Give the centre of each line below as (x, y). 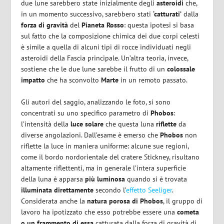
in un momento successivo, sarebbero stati (87, 14)
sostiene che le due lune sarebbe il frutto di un (94, 69)
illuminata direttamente (57, 190)
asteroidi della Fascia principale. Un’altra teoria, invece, (105, 58)
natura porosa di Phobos (125, 201)
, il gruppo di (183, 201)
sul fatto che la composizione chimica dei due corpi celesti (110, 36)
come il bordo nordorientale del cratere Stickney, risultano (110, 157)
